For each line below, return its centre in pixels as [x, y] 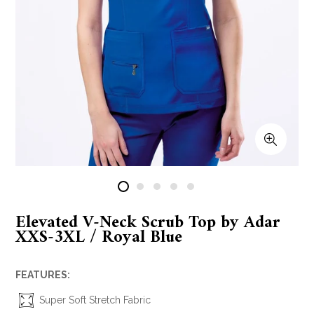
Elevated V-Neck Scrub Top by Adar [148, 223]
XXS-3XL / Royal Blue [99, 237]
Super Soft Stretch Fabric [94, 300]
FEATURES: [43, 274]
